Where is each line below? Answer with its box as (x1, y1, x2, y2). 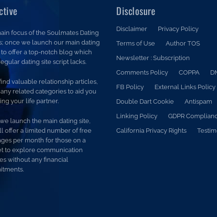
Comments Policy (116, 69, 169, 77)
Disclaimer (116, 25, 148, 33)
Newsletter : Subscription (116, 54, 190, 62)
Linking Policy (116, 112, 158, 120)
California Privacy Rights (116, 127, 187, 135)
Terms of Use (116, 40, 155, 47)
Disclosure (116, 3, 155, 18)
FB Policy (116, 83, 144, 91)
